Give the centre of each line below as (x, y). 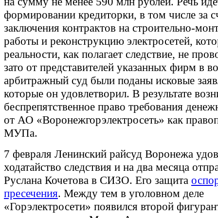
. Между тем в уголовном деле (131, 193)
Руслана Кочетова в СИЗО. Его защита (98, 180)
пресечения (31, 193)
